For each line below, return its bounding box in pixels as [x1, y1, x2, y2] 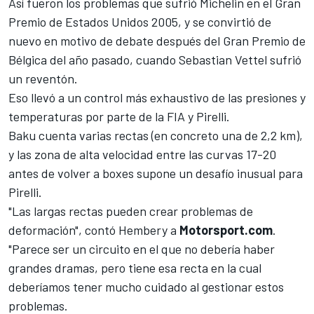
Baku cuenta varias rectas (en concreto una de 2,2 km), [8, 128, 303, 144]
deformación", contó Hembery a [8, 222, 179, 238]
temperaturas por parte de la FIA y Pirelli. [8, 109, 230, 125]
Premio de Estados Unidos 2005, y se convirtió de [8, 14, 271, 30]
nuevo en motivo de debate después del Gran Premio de [8, 33, 306, 49]
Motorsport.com [179, 222, 273, 238]
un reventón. [8, 71, 78, 87]
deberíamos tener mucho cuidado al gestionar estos [8, 279, 284, 295]
